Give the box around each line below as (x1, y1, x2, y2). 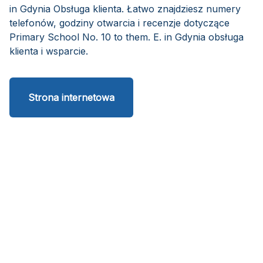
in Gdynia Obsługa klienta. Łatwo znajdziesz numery (9, 3, 241, 15)
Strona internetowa (28, 92, 114, 103)
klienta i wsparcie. (9, 45, 88, 57)
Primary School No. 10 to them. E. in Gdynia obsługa (9, 31, 244, 43)
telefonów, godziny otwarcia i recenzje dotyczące (9, 17, 230, 29)
